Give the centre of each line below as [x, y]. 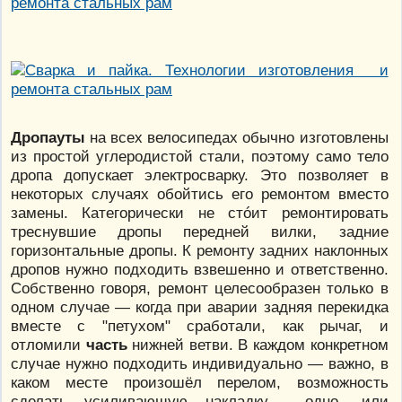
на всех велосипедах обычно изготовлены [237, 138]
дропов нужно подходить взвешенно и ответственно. [200, 270]
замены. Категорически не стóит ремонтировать [200, 213]
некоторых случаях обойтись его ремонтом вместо [200, 194]
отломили [48, 345]
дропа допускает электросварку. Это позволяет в [200, 175]
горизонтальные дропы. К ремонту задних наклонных [200, 251]
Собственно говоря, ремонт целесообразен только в [200, 288]
